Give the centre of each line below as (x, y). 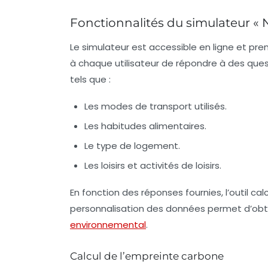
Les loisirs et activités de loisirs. (153, 166)
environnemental (108, 225)
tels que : (90, 80)
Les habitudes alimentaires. (145, 126)
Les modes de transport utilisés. (156, 106)
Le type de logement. (132, 146)
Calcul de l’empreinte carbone (147, 256)
